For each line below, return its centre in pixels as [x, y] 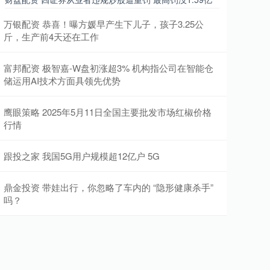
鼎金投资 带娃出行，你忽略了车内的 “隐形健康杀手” [108, 187]
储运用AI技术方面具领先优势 [62, 80]
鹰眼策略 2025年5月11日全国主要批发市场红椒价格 [108, 112]
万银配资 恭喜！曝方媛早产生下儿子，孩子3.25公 [104, 24]
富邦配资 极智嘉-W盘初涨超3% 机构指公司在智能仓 [108, 68]
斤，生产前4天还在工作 [51, 36]
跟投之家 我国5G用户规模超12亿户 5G [82, 156]
